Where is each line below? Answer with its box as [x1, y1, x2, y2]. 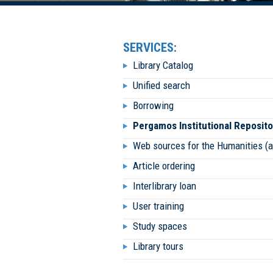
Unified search [133, 79, 190, 91]
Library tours [133, 240, 183, 252]
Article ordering [133, 160, 195, 172]
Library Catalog [133, 59, 193, 71]
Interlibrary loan [133, 180, 196, 192]
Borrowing [133, 99, 174, 112]
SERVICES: [123, 40, 177, 55]
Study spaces [133, 220, 187, 232]
